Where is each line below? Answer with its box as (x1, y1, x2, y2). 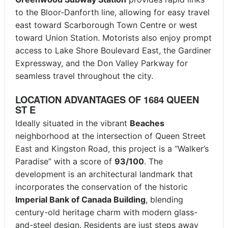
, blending (146, 194, 183, 205)
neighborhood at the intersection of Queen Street (15, 131, 206, 141)
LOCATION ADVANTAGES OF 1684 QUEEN (15, 92, 199, 106)
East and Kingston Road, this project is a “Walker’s (15, 144, 209, 154)
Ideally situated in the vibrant (15, 118, 130, 129)
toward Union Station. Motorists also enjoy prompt (15, 32, 212, 43)
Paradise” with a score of (15, 156, 115, 167)
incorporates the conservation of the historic (15, 182, 188, 192)
